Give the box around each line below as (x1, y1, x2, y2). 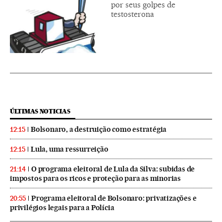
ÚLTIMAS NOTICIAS (10, 108, 70, 115)
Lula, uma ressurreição (31, 145, 109, 154)
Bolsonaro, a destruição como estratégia (31, 125, 167, 134)
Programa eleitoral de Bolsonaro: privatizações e (31, 194, 197, 203)
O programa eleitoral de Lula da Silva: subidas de (31, 165, 195, 174)
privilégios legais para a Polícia (10, 203, 114, 213)
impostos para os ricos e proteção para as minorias (10, 174, 181, 183)
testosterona (111, 9, 154, 19)
